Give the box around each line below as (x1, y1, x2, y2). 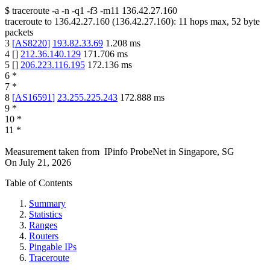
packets (5, 27, 33, 38)
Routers (29, 231, 58, 242)
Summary (29, 198, 66, 209)
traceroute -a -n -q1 (12, 5, 84, 16)
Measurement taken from (5, 146, 99, 157)
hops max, (187, 16, 231, 27)
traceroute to (5, 16, 52, 27)
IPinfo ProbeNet (104, 146, 169, 157)
